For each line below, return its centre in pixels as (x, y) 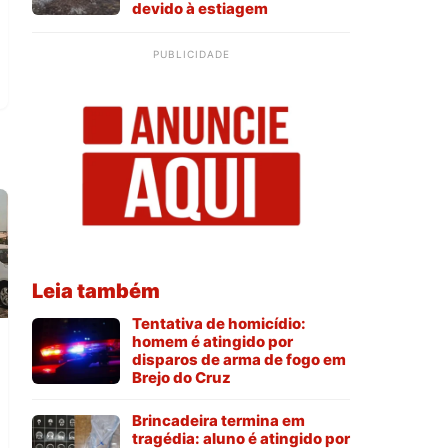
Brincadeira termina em (218, 421)
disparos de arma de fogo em (239, 360)
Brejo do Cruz (181, 378)
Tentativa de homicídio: (219, 324)
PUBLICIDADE (191, 54)
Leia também (96, 291)
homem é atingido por (212, 342)
